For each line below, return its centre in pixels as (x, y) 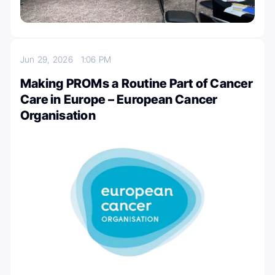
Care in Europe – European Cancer (119, 99)
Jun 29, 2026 (51, 59)
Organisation (58, 115)
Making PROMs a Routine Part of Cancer (137, 83)
